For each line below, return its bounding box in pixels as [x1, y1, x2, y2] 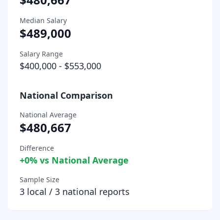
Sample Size [20, 174, 59, 184]
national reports [60, 185, 130, 197]
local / [25, 185, 55, 197]
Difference [20, 143, 54, 153]
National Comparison [20, 89, 113, 101]
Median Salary [20, 15, 67, 25]
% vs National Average [29, 154, 129, 166]
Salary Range [20, 49, 63, 58]
